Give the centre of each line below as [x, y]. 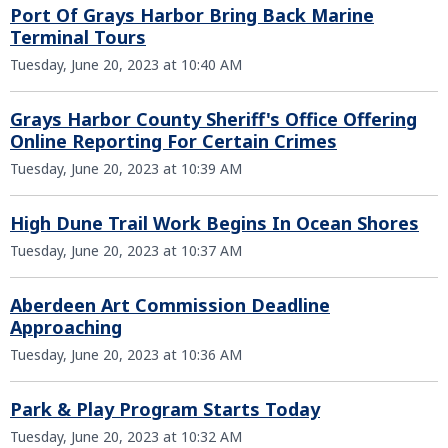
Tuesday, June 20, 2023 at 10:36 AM [126, 354]
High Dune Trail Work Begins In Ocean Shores [214, 223]
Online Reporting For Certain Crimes [173, 141]
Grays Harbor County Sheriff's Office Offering [213, 119]
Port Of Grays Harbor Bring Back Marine [192, 15]
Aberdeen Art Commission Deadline [170, 305]
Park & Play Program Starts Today [165, 409]
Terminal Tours [78, 37]
